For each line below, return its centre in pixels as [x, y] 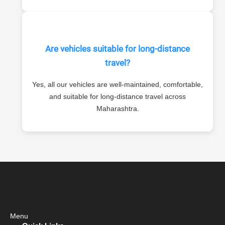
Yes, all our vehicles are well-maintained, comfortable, [118, 84]
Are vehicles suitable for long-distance [118, 48]
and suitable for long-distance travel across [118, 96]
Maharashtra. [118, 108]
